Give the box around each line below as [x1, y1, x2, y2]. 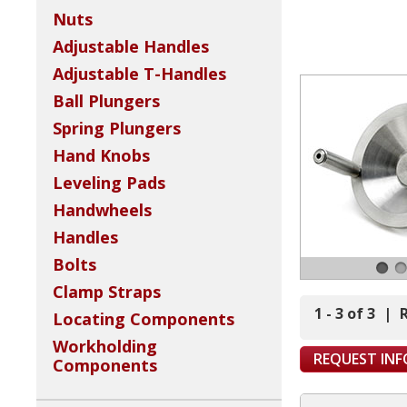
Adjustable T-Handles [53, 63, 226, 85]
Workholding [53, 335, 157, 358]
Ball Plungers [53, 90, 160, 113]
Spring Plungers [53, 117, 181, 140]
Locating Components [53, 308, 234, 331]
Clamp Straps [53, 281, 161, 303]
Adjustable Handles [53, 35, 209, 58]
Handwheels [53, 199, 152, 222]
